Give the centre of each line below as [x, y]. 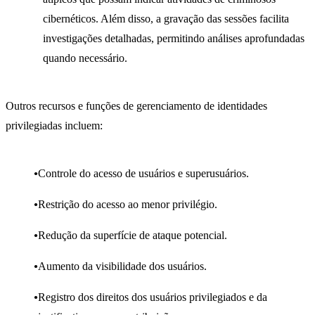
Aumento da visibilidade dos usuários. [122, 266]
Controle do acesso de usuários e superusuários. [143, 174]
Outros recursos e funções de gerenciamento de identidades [136, 106]
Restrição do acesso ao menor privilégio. [128, 205]
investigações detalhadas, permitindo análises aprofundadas [174, 39]
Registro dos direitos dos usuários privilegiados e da [153, 297]
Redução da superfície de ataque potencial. [133, 236]
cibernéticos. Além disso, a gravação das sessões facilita [166, 19]
